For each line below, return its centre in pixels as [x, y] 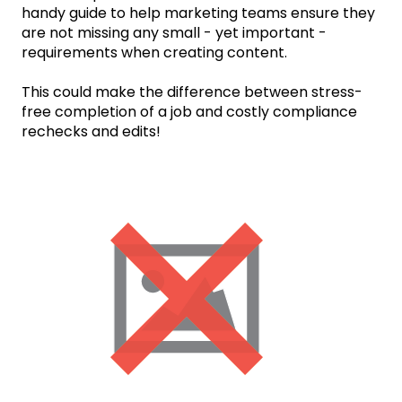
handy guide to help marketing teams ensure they [198, 13]
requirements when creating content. [154, 53]
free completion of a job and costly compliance [189, 112]
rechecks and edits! [91, 132]
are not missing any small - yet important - [174, 33]
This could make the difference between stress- [192, 92]
